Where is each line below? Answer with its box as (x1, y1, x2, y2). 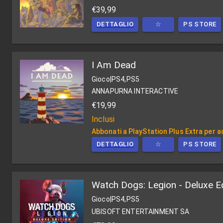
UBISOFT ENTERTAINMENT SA (92, 207, 190, 216)
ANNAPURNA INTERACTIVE (92, 87, 179, 96)
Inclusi (92, 114, 115, 124)
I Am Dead (92, 59, 136, 71)
